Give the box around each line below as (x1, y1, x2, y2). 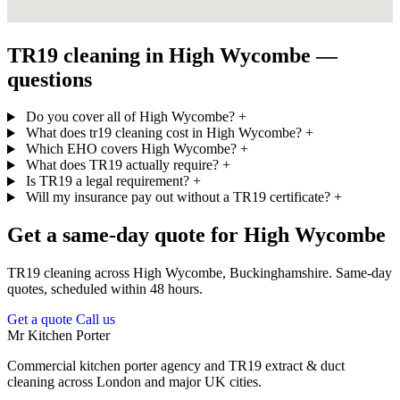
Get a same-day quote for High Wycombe (7, 223, 386, 247)
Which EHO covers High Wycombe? (25, 141, 237, 157)
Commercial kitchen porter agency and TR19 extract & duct (7, 358, 345, 374)
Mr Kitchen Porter (7, 328, 110, 344)
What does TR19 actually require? (25, 157, 219, 173)
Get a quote (7, 312, 72, 328)
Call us (76, 312, 115, 328)
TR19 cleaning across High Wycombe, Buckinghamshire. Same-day (7, 265, 392, 281)
